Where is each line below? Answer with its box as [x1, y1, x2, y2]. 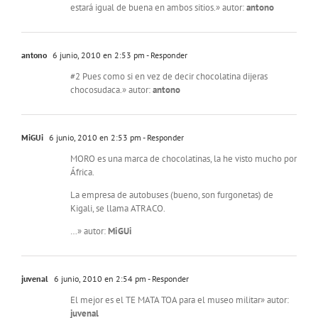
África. [70, 166, 94, 179]
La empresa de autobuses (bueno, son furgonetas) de [70, 189, 273, 202]
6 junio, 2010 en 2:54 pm [52, 273, 146, 285]
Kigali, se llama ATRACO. [70, 202, 165, 215]
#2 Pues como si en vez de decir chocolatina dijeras [70, 70, 268, 83]
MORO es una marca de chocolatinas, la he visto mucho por [70, 153, 297, 165]
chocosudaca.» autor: [70, 84, 153, 97]
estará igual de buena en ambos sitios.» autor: [70, 1, 246, 14]
